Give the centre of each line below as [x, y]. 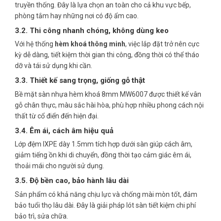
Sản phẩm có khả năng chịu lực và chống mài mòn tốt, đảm [106, 194]
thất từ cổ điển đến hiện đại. [57, 116]
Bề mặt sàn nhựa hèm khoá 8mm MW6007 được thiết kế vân [108, 94]
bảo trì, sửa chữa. [41, 216]
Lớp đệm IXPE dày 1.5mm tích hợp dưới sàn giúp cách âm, [104, 144]
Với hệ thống [35, 44]
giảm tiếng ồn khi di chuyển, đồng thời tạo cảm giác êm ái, [103, 155]
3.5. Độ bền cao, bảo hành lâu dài [72, 181]
